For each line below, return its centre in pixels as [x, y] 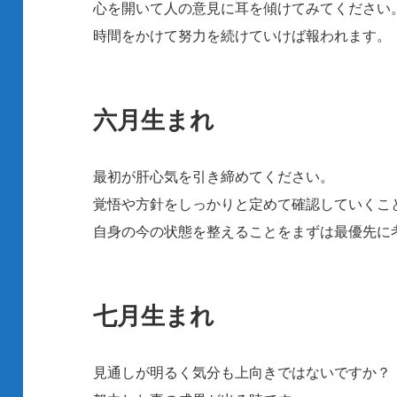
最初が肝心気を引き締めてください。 [214, 177]
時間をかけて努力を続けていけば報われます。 [242, 36]
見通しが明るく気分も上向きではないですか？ [242, 373]
